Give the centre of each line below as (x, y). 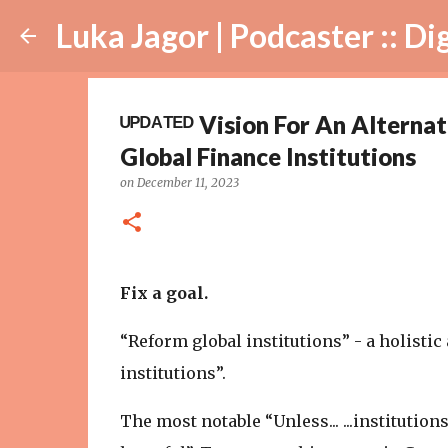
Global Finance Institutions (267, 156)
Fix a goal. (163, 293)
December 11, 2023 (187, 182)
